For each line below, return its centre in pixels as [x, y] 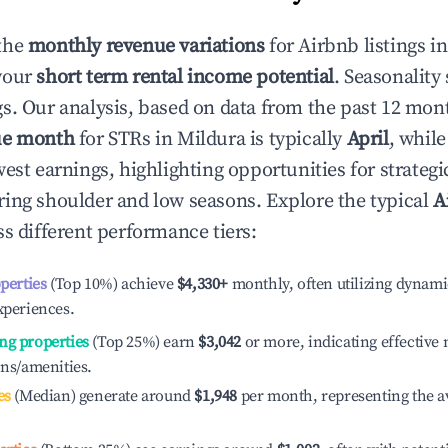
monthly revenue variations [146, 46]
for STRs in [126, 139]
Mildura [211, 139]
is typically [296, 139]
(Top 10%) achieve [110, 284]
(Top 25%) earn [141, 342]
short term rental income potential [185, 77]
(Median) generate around [100, 396]
